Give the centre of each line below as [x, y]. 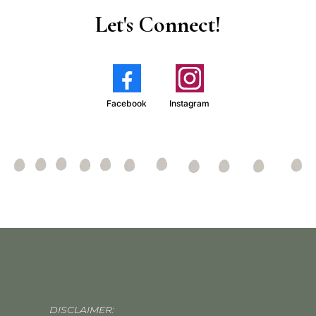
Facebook [127, 104]
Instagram [189, 104]
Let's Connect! [158, 25]
